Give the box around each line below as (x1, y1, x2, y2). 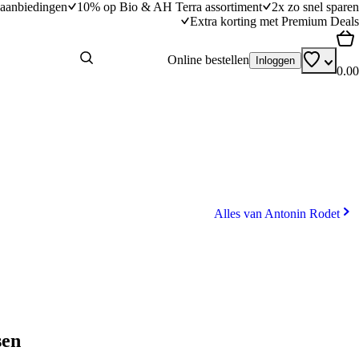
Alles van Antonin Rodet (214, 207, 340, 220)
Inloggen (256, 54, 295, 67)
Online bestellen (167, 53, 249, 67)
